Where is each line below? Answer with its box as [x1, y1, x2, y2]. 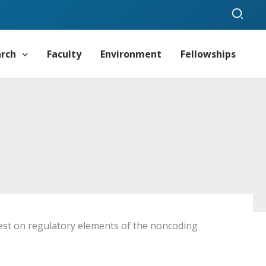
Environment [100, 47, 161, 61]
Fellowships [180, 47, 236, 61]
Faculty [47, 47, 81, 61]
